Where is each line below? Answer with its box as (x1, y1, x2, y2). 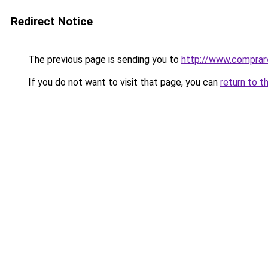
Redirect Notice (11, 14, 93, 28)
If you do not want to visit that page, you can (26, 77, 220, 88)
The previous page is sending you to (26, 54, 181, 65)
